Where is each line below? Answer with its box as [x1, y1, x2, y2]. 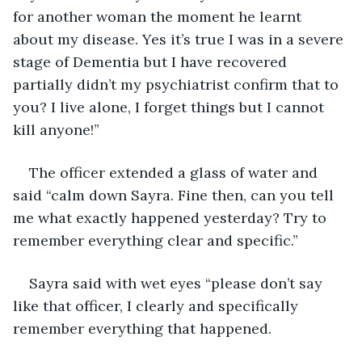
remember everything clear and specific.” [13, 230, 298, 250]
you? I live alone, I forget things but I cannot [13, 97, 328, 116]
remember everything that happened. [13, 318, 271, 338]
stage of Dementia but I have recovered [13, 52, 291, 71]
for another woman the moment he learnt [13, 6, 305, 26]
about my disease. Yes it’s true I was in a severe [13, 29, 347, 48]
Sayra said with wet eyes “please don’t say [29, 273, 326, 293]
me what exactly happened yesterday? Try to [13, 208, 330, 227]
